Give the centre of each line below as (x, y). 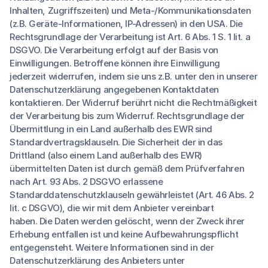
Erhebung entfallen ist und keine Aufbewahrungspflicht (124, 234)
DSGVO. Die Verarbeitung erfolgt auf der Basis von (114, 50)
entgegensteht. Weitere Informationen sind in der (112, 247)
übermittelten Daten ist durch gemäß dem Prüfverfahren (127, 168)
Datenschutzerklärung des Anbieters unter (97, 261)
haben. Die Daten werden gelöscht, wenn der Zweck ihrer (127, 221)
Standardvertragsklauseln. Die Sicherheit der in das (116, 142)
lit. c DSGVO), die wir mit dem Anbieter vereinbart (112, 208)
